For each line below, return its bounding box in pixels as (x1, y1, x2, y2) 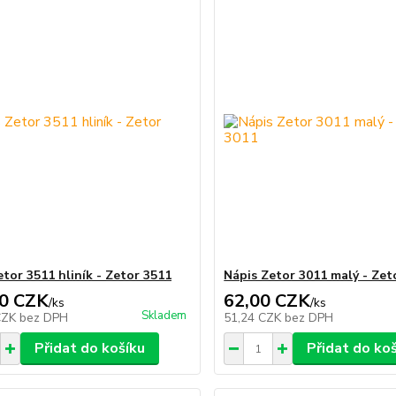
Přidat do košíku (34, 339, 145, 358)
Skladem (141, 308, 187, 324)
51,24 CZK (224, 309, 286, 326)
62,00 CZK (224, 289, 311, 313)
